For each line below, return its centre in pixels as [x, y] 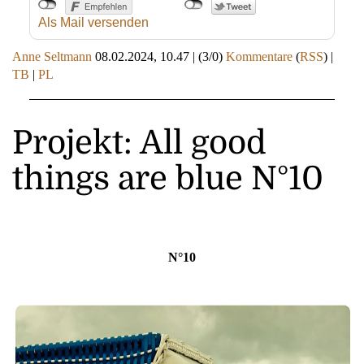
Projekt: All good [139, 143]
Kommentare [259, 56]
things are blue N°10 [168, 178]
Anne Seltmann [52, 56]
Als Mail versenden [93, 22]
